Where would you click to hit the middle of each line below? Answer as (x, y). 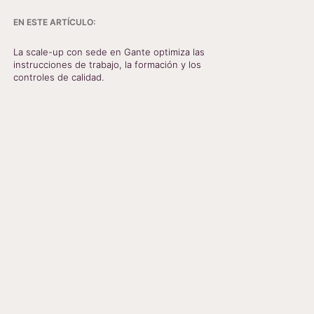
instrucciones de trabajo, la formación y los (107, 64)
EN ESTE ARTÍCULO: (54, 22)
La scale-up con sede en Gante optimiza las (109, 52)
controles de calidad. (58, 77)
